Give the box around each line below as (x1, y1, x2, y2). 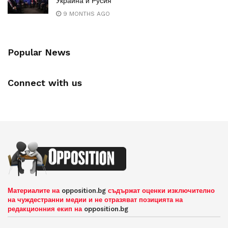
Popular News (8, 46, 70, 58)
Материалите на (8, 187, 62, 194)
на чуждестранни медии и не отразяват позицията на (8, 196, 183, 204)
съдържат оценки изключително (106, 187, 215, 194)
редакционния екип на (8, 205, 84, 213)
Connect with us (8, 77, 82, 88)
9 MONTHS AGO (61, 10, 110, 17)
